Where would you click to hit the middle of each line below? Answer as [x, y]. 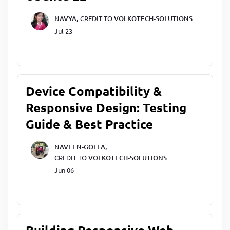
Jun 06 [64, 170]
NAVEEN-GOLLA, [81, 147]
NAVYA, [66, 19]
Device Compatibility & [94, 91]
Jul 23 [63, 31]
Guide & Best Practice [89, 124]
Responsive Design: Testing [106, 108]
